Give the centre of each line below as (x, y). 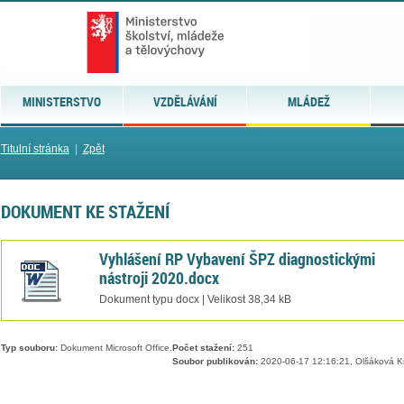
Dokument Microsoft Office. (115, 348)
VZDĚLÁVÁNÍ (185, 101)
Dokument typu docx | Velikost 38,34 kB (195, 299)
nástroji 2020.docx (159, 277)
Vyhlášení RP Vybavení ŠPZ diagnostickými (237, 258)
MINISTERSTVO (61, 101)
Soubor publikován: (215, 362)
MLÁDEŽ (308, 101)
